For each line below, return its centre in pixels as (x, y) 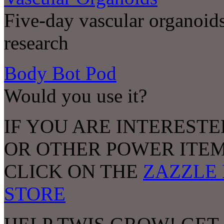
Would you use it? (75, 96)
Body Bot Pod (60, 73)
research (36, 43)
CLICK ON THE (73, 171)
